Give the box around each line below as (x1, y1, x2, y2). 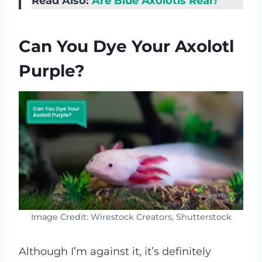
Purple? (19, 60, 84, 81)
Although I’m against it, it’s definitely (19, 245, 211, 258)
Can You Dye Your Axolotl (19, 36, 234, 56)
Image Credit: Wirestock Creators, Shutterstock (30, 212, 232, 223)
